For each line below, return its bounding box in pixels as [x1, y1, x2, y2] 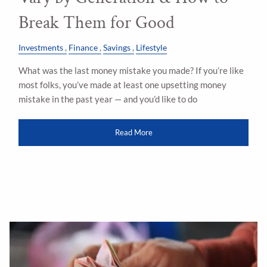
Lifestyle [136, 42, 167, 52]
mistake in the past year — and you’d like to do [18, 93, 198, 104]
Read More [114, 128, 153, 138]
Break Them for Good [18, 11, 175, 35]
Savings [103, 42, 131, 52]
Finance [69, 42, 98, 52]
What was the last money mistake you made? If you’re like [18, 64, 244, 76]
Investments [18, 42, 64, 52]
